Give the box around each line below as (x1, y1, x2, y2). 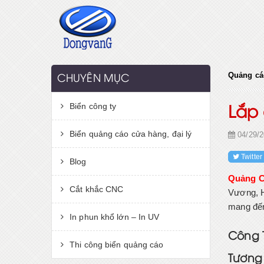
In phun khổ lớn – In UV (70, 212, 160, 222)
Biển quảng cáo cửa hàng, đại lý (70, 129, 192, 138)
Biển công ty (70, 101, 117, 111)
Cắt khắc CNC (70, 184, 124, 194)
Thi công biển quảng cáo (70, 240, 164, 249)
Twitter (241, 153, 262, 161)
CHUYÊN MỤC (57, 74, 130, 84)
